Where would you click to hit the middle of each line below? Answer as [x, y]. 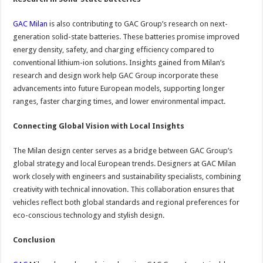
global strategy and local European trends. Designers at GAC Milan [125, 163]
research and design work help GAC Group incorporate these [116, 75]
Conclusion [34, 240]
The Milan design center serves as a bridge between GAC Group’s [123, 150]
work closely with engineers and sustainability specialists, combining [127, 176]
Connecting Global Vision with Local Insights [99, 126]
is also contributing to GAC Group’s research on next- [138, 23]
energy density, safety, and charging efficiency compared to [114, 49]
